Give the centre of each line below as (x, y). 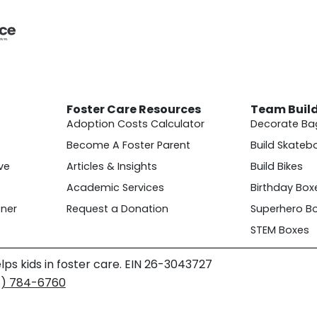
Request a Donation (117, 209)
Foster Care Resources (133, 110)
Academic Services (115, 188)
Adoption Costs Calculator (135, 124)
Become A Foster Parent (128, 145)
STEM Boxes (280, 230)
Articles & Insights (111, 167)
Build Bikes (277, 167)
